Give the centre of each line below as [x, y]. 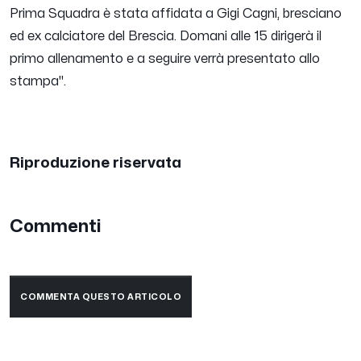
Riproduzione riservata [95, 163]
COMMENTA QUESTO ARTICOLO [101, 297]
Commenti [56, 227]
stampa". [38, 82]
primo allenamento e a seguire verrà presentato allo [165, 59]
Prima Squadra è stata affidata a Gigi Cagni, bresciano [176, 14]
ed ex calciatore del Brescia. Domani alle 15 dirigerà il [166, 37]
